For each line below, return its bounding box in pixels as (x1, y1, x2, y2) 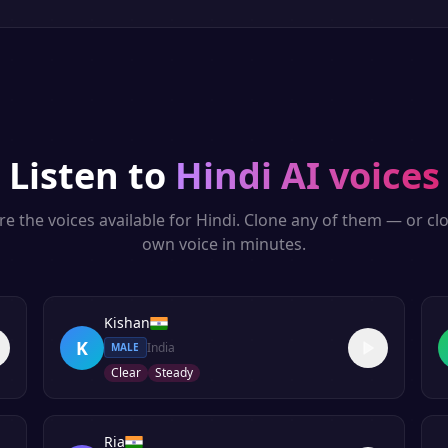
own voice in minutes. (142, 233, 306, 255)
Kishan (103, 313, 150, 332)
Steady (154, 364, 193, 381)
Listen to (8, 151, 166, 200)
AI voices (271, 151, 440, 200)
